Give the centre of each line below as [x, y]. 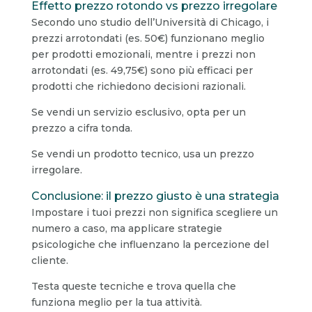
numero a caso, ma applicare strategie [126, 228]
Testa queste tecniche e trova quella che [133, 286]
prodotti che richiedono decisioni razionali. [138, 86]
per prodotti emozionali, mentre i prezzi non [143, 54]
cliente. [49, 260]
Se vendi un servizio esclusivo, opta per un [138, 112]
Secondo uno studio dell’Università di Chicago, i [150, 22]
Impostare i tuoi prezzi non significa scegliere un [154, 212]
